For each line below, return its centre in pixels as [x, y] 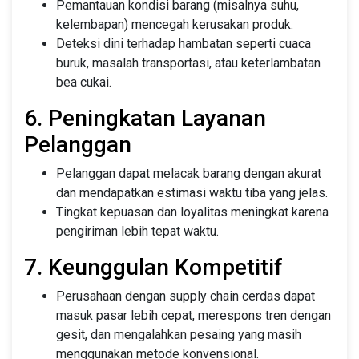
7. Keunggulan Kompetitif [153, 267]
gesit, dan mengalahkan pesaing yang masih [179, 334]
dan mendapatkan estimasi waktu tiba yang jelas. [192, 192]
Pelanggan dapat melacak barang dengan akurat [189, 173]
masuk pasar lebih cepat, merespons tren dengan [194, 315]
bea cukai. [84, 82]
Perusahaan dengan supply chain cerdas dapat [186, 296]
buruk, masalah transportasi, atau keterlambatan [188, 63]
